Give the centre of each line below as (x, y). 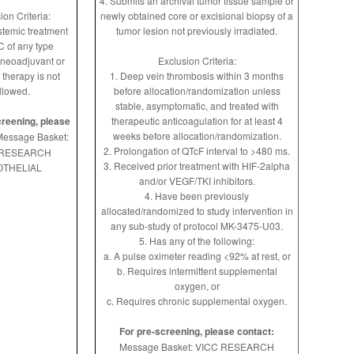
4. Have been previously (197, 196)
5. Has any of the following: (197, 241)
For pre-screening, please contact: (197, 331)
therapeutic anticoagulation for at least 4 (197, 121)
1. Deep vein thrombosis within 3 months (197, 75)
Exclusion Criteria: (197, 60)
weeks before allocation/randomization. (197, 136)
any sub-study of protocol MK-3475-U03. (197, 226)
